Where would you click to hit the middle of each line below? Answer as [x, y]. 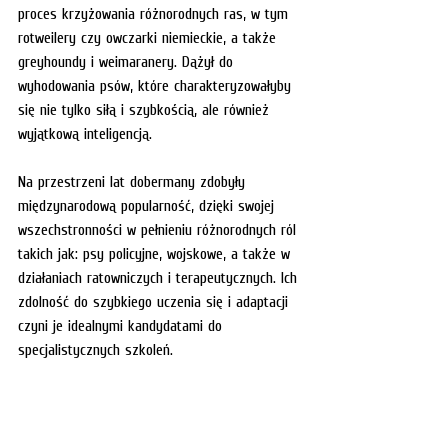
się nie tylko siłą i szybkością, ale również [146, 108]
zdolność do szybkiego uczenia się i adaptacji [155, 300]
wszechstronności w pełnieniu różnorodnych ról [159, 228]
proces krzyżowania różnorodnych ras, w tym [155, 12]
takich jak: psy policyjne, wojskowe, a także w [156, 252]
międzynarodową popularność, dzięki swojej [148, 204]
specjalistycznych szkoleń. [95, 348]
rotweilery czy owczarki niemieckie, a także [149, 36]
